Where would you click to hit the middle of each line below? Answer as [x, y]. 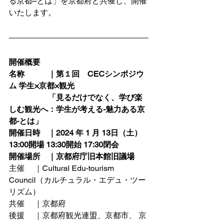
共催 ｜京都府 [37, 204]
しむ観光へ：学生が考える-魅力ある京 [77, 109]
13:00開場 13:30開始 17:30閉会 [64, 145]
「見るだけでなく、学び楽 [76, 97]
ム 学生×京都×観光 [42, 86]
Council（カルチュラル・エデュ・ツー [77, 180]
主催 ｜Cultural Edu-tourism [62, 168]
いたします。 [32, 13]
